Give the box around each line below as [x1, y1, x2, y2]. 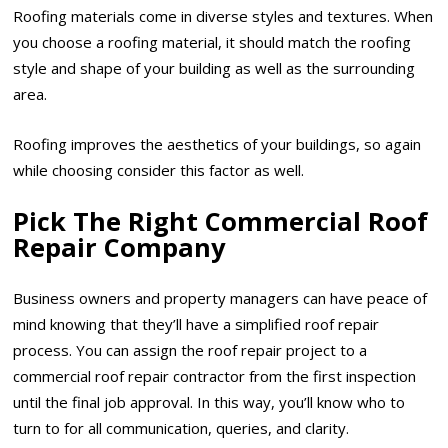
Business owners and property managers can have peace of [13, 288, 428, 309]
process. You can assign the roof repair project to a [13, 340, 368, 361]
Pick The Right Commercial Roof [13, 203, 429, 238]
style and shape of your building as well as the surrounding [13, 58, 416, 79]
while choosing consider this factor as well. [13, 160, 305, 181]
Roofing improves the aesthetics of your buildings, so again [13, 134, 422, 155]
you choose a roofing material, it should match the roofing [13, 32, 412, 53]
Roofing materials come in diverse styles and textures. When [13, 6, 434, 27]
